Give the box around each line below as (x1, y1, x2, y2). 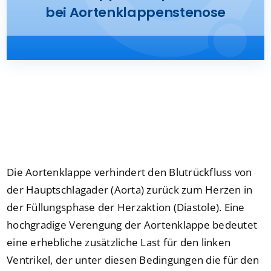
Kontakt (13, 45, 47, 57)
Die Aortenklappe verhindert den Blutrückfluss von (7, 165, 252, 180)
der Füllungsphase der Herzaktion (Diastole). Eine (7, 200, 245, 215)
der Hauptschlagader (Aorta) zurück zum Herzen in (7, 183, 253, 197)
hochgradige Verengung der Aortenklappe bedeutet (7, 218, 258, 232)
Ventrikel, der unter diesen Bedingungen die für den (7, 253, 260, 267)
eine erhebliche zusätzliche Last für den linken (7, 235, 231, 250)
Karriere (13, 85, 48, 97)
